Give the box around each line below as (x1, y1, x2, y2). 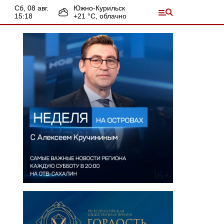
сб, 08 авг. (19, 4, 48, 12)
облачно (99, 12, 126, 20)
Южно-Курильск (73, 4, 125, 12)
